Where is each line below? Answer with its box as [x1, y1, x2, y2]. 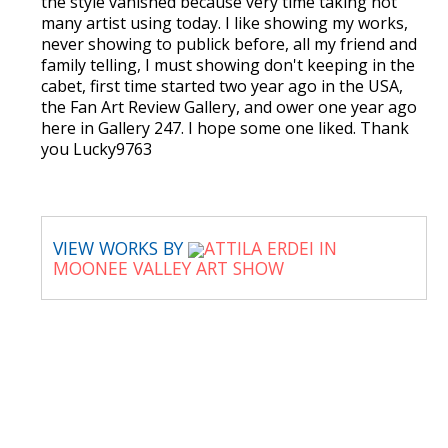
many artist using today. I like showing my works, [41, 12, 408, 34]
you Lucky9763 [41, 138, 152, 160]
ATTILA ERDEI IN [204, 236, 337, 260]
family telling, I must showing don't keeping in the [41, 54, 415, 76]
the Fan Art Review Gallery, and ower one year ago [41, 96, 417, 118]
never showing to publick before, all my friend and [41, 33, 417, 55]
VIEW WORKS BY [53, 236, 188, 260]
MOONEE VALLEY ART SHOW [53, 256, 284, 281]
